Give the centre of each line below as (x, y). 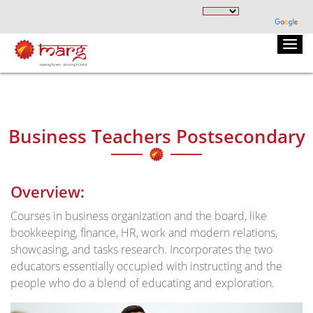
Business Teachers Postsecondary (156, 136)
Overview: (48, 191)
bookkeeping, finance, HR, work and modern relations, (144, 233)
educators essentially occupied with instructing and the (146, 266)
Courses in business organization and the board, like (139, 216)
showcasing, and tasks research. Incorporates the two (141, 249)
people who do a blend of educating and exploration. (143, 283)
